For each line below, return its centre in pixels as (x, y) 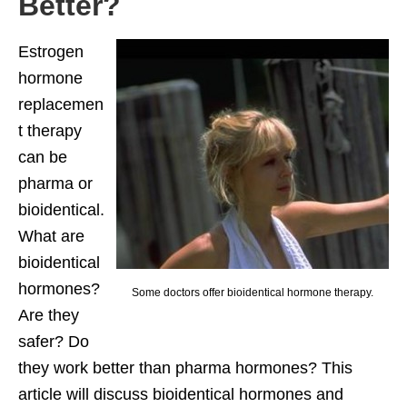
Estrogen (51, 51)
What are (51, 236)
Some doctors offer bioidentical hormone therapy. (253, 292)
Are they (49, 315)
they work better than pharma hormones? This (185, 367)
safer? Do (54, 341)
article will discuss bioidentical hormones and (181, 394)
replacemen (61, 104)
